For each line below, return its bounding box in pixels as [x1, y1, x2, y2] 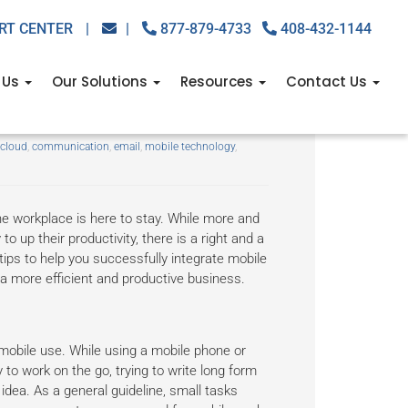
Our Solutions [52, 72, 151, 91]
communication [31, 140, 109, 153]
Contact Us [286, 72, 371, 91]
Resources [180, 72, 257, 91]
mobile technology [144, 140, 235, 153]
